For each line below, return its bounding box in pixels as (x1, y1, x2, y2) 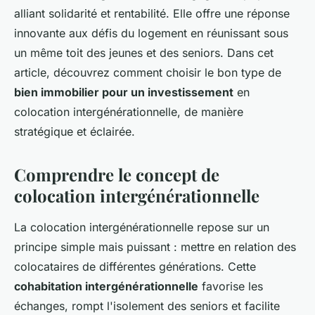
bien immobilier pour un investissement (14, 85, 233, 100)
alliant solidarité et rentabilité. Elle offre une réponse (14, 6, 290, 21)
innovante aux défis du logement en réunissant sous (14, 26, 288, 41)
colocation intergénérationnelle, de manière (14, 105, 243, 120)
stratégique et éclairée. (14, 124, 135, 139)
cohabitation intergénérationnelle (14, 279, 198, 294)
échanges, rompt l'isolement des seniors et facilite (14, 299, 280, 314)
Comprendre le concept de (14, 163, 219, 186)
